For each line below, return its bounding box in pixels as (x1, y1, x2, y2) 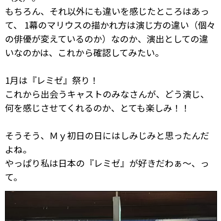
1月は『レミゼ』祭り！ (5, 74, 99, 87)
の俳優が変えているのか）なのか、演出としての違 (5, 32, 208, 45)
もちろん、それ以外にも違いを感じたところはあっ (5, 4, 209, 18)
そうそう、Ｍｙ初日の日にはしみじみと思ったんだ (5, 129, 209, 142)
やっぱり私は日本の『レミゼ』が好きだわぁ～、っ (5, 156, 209, 170)
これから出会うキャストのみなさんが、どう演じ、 (5, 87, 209, 101)
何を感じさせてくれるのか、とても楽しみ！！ (5, 101, 190, 114)
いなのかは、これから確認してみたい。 (5, 46, 164, 59)
